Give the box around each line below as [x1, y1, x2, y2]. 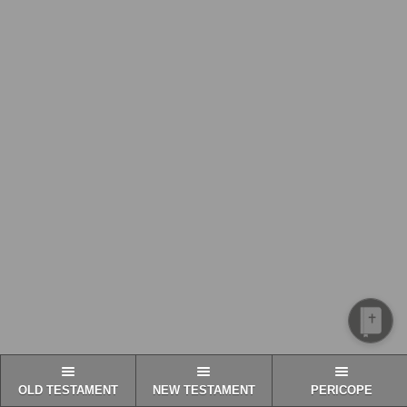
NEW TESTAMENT [152, 384, 255, 398]
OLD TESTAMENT [18, 384, 119, 398]
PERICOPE [310, 384, 372, 398]
